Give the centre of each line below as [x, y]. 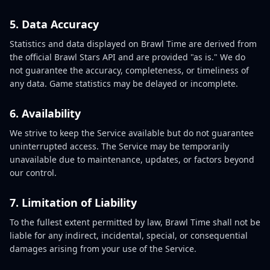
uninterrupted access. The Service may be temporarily [119, 146]
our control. [33, 173]
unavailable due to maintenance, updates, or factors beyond [132, 159]
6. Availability [45, 113]
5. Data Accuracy [54, 24]
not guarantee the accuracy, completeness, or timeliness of [129, 70]
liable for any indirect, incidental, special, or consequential [129, 235]
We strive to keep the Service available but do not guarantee [132, 133]
